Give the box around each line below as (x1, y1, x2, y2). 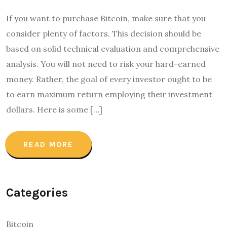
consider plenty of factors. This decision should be (6, 28, 201, 39)
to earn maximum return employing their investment (6, 89, 212, 99)
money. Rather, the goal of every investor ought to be (6, 74, 212, 84)
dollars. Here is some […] (6, 104, 102, 115)
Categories (6, 185, 68, 200)
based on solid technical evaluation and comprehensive (6, 44, 219, 54)
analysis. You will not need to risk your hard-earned (6, 59, 206, 69)
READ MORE (23, 140, 73, 149)
